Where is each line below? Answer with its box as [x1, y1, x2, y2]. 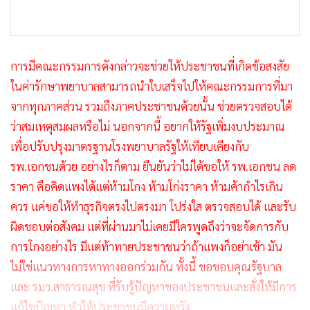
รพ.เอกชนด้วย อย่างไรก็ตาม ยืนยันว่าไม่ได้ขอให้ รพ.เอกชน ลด [10, 158, 296, 174]
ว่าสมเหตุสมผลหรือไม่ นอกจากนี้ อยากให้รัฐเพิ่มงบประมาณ [10, 118, 285, 134]
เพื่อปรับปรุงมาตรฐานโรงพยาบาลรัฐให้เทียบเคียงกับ [10, 138, 249, 154]
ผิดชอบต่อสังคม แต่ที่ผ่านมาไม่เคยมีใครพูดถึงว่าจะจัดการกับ [10, 219, 289, 235]
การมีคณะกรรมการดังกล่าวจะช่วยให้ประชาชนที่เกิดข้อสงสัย [10, 58, 289, 74]
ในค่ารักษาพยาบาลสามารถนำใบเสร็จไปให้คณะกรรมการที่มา [10, 78, 293, 94]
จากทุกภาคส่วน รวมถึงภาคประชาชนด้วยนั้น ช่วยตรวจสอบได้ [10, 98, 292, 114]
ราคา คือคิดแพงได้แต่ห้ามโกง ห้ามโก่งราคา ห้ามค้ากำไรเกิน [10, 179, 283, 194]
